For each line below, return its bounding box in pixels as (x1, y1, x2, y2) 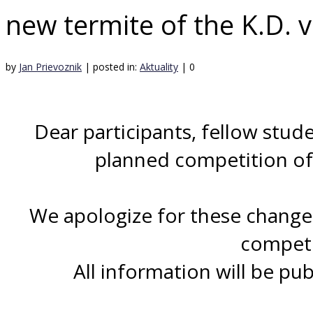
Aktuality (140, 60, 178, 74)
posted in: (93, 60, 140, 74)
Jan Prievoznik (19, 60, 82, 74)
